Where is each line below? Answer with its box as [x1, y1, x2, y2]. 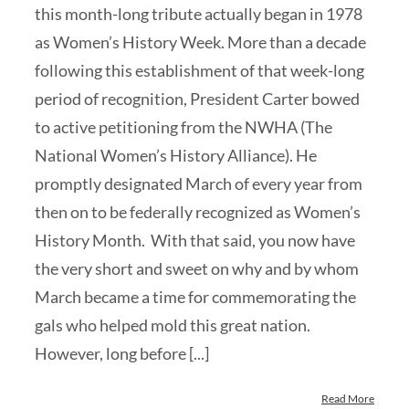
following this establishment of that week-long [35, 60, 364, 80]
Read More [321, 392, 374, 405]
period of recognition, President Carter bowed [35, 89, 360, 109]
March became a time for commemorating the [35, 287, 356, 307]
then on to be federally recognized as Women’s [35, 202, 361, 222]
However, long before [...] [35, 343, 209, 363]
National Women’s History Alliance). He [35, 145, 317, 165]
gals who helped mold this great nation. [35, 315, 313, 335]
